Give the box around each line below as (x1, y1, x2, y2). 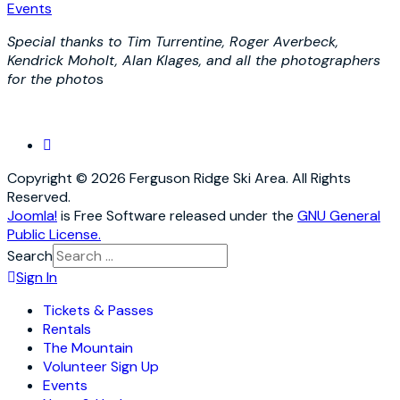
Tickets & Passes (43, 300, 154, 320)
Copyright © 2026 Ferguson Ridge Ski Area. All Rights (7, 168, 351, 187)
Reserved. (7, 187, 71, 206)
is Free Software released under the (57, 205, 297, 225)
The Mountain (43, 337, 133, 357)
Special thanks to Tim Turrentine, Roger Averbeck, (7, 31, 338, 51)
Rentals (43, 319, 91, 338)
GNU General (297, 205, 380, 225)
